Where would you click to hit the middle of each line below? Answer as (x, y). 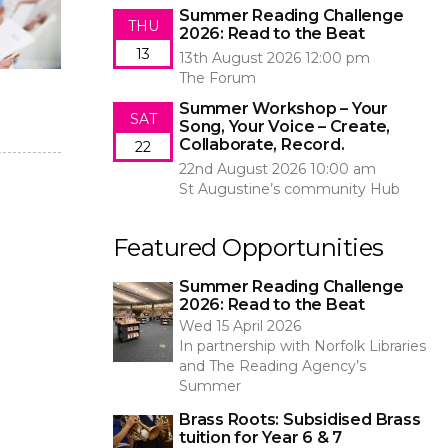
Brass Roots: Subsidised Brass (300, 419)
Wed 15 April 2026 (240, 326)
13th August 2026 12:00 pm (274, 58)
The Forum (217, 78)
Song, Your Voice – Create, (285, 126)
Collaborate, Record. (262, 144)
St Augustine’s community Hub (289, 189)
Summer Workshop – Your (283, 108)
